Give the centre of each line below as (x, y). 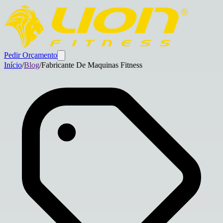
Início (13, 65)
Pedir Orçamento (31, 55)
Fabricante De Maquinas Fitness (92, 65)
